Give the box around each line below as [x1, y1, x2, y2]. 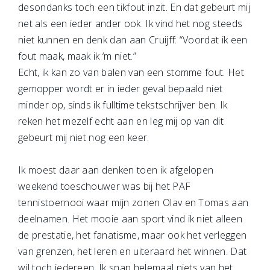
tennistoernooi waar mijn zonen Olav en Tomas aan [18, 196, 249, 209]
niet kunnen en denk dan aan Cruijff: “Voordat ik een [18, 33, 248, 46]
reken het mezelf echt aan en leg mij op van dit [18, 115, 224, 128]
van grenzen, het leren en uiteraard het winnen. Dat [18, 245, 247, 258]
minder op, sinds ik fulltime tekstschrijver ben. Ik [18, 98, 228, 111]
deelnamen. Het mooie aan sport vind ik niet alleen [18, 212, 243, 225]
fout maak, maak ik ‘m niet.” [18, 49, 136, 63]
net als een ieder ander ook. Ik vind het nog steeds [18, 17, 243, 30]
